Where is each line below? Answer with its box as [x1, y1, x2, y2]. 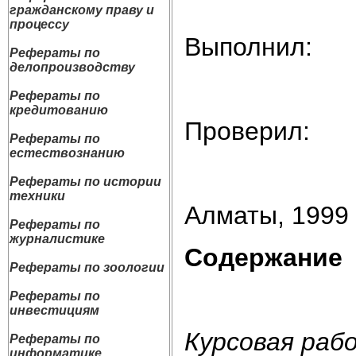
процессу [10, 17, 69, 31]
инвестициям [10, 304, 99, 317]
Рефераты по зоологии [10, 261, 164, 274]
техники [10, 189, 65, 203]
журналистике [10, 232, 105, 246]
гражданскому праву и [10, 3, 154, 17]
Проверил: [184, 117, 310, 146]
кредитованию [10, 103, 108, 117]
